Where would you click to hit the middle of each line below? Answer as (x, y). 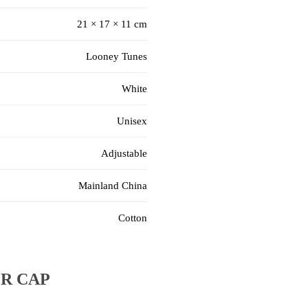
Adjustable (124, 154)
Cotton (133, 218)
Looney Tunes (117, 57)
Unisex (132, 121)
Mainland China (113, 186)
